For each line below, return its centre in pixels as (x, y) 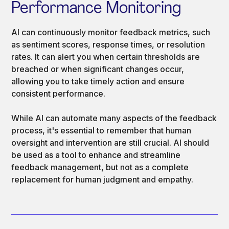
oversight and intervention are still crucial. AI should (110, 142)
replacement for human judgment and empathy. (102, 179)
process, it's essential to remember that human (101, 130)
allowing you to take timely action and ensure (98, 81)
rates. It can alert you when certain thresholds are (106, 56)
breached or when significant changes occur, (98, 69)
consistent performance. (59, 93)
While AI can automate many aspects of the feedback (114, 118)
